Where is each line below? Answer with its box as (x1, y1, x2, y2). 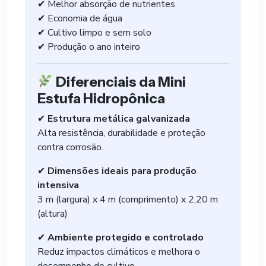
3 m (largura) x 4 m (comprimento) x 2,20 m (37, 193, 218, 206)
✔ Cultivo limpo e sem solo (37, 26, 151, 39)
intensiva (37, 179, 79, 192)
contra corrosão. (37, 141, 103, 154)
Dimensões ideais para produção (47, 164, 197, 178)
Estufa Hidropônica (37, 90, 165, 107)
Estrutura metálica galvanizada (47, 112, 190, 125)
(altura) (37, 207, 68, 220)
